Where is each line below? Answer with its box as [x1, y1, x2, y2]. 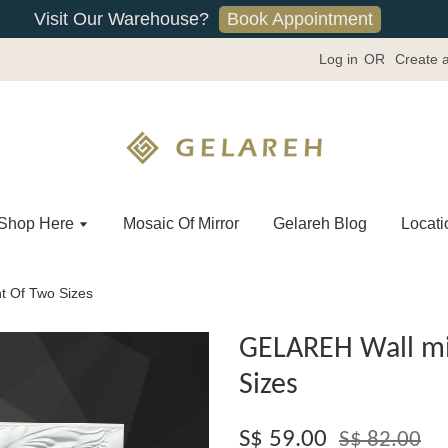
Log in [319, 51, 358, 67]
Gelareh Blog [273, 215, 367, 232]
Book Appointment [226, 8, 373, 29]
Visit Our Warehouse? [33, 9, 209, 29]
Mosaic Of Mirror [123, 215, 239, 232]
